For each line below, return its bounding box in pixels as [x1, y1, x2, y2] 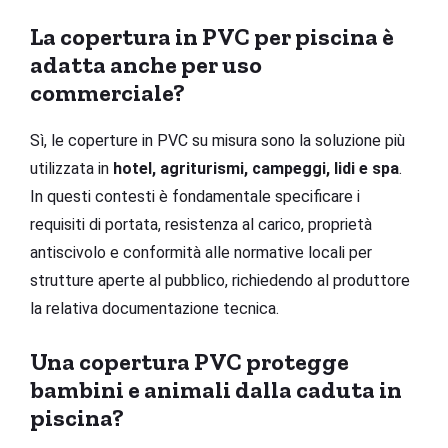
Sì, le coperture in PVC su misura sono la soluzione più [30, 130, 405, 150]
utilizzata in [30, 158, 113, 178]
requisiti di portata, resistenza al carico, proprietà [30, 214, 372, 234]
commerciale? [30, 77, 185, 107]
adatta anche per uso [30, 49, 262, 79]
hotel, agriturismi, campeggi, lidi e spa [113, 158, 399, 178]
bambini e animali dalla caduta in [30, 374, 402, 404]
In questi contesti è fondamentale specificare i [30, 186, 360, 206]
